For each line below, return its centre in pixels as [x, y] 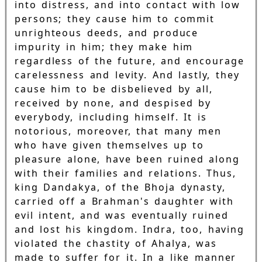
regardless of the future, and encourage [130, 61]
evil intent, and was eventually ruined [122, 215]
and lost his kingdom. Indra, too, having [130, 229]
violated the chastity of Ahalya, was [116, 243]
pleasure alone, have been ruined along [127, 159]
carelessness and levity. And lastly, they [127, 75]
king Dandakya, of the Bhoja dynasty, [120, 187]
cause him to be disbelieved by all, [114, 89]
